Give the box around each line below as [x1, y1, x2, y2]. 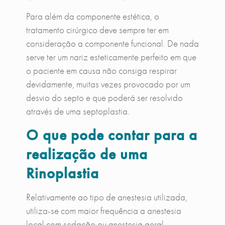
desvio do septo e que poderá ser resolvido [26, 91, 183, 104]
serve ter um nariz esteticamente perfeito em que [26, 50, 196, 63]
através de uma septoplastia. [26, 104, 130, 118]
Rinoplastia [26, 163, 99, 183]
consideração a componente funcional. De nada [26, 37, 199, 50]
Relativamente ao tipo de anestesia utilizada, [26, 190, 187, 203]
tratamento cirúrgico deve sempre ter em [26, 23, 169, 36]
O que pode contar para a [26, 125, 197, 145]
